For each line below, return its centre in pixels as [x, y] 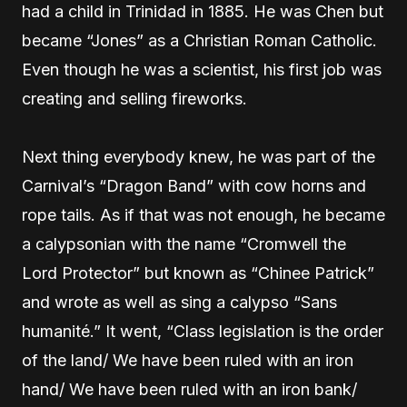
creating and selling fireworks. [134, 99]
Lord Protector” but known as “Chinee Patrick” [198, 273]
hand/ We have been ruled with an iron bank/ [189, 389]
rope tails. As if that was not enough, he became [203, 215]
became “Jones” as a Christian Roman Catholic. [199, 40]
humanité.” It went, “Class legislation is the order [203, 331]
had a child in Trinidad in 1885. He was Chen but [203, 11]
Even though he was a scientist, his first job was [202, 69]
